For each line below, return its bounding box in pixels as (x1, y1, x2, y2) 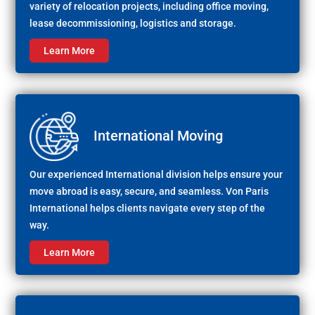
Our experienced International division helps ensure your (30, 169, 283, 181)
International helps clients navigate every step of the (30, 202, 266, 214)
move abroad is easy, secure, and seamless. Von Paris (30, 186, 269, 198)
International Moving (94, 127, 224, 144)
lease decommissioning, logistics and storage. (30, 18, 237, 30)
